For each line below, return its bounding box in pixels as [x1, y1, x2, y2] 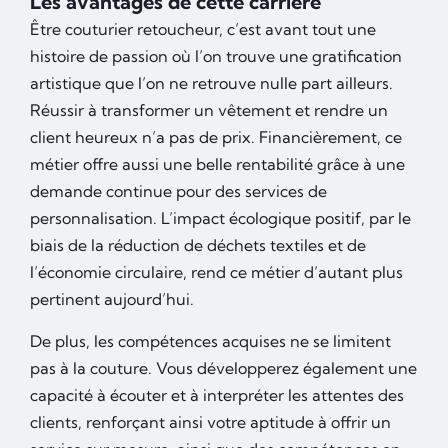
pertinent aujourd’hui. [30, 288, 194, 309]
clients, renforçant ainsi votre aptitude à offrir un [30, 411, 391, 432]
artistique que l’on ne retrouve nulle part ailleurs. [30, 72, 393, 93]
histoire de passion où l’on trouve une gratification [30, 45, 402, 66]
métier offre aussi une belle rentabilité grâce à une [30, 153, 405, 174]
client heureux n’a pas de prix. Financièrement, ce [30, 126, 402, 147]
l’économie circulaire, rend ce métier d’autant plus [30, 261, 403, 282]
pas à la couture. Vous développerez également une [30, 357, 417, 378]
